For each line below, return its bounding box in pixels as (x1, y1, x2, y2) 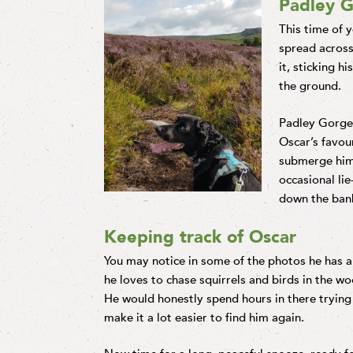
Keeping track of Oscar (104, 225, 296, 249)
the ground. (278, 78, 341, 94)
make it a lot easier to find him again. (104, 309, 304, 325)
